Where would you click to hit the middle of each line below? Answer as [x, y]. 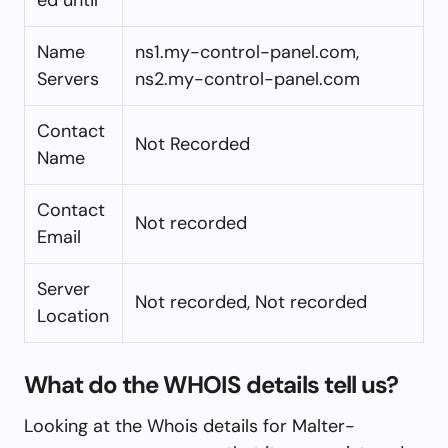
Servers [68, 78]
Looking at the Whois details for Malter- [189, 425]
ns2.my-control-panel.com [247, 78]
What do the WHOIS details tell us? [211, 384]
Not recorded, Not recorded [251, 301]
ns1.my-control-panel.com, [247, 51]
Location [73, 315]
